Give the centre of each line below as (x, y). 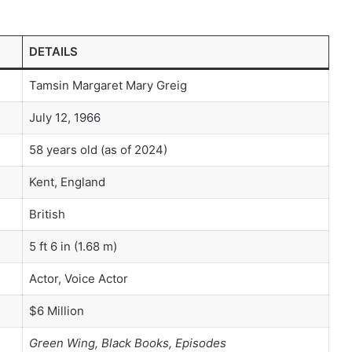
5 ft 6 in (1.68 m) (73, 247)
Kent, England (67, 182)
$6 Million (56, 311)
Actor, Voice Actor (78, 279)
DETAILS (53, 52)
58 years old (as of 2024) (98, 150)
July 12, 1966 (64, 118)
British (47, 214)
